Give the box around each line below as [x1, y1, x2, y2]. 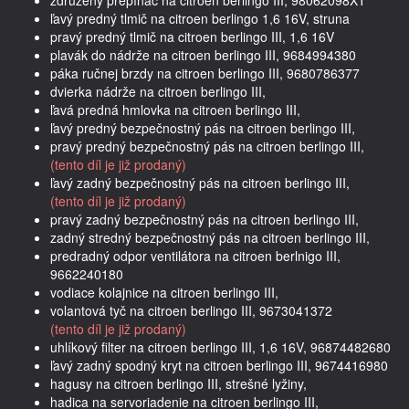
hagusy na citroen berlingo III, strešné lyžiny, [50, 373, 307, 393]
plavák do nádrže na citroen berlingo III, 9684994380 [50, 45, 356, 64]
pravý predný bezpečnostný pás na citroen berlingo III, [50, 136, 364, 155]
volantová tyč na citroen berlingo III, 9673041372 [50, 300, 332, 320]
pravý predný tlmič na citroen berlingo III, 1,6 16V [50, 26, 334, 46]
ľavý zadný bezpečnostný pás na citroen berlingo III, [50, 173, 350, 192]
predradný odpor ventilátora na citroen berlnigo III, [50, 246, 341, 265]
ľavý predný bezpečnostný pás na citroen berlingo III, [50, 118, 355, 137]
